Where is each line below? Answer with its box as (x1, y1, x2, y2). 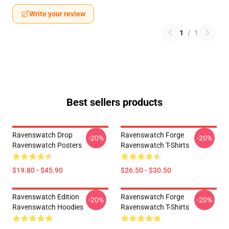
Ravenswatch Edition (12, 193, 79, 201)
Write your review (29, 10, 85, 18)
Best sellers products (66, 96, 163, 108)
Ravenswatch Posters (12, 141, 82, 149)
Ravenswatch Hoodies (12, 203, 83, 211)
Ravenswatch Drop (12, 131, 73, 139)
